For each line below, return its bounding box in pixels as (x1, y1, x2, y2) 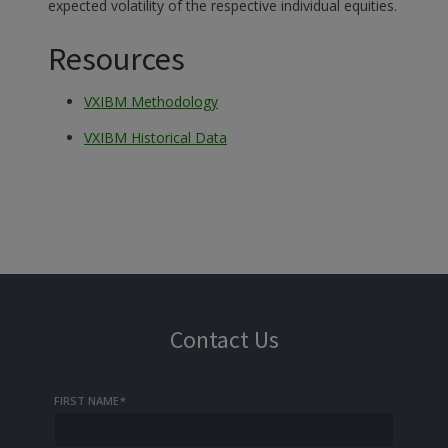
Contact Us (169, 324, 279, 355)
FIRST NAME (54, 393, 120, 408)
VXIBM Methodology (84, 92, 218, 111)
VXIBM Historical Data (84, 128, 227, 147)
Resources (48, 37, 185, 83)
